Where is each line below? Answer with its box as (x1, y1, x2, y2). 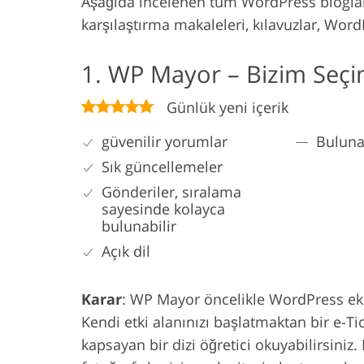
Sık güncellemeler (102, 156, 223, 176)
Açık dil (102, 240, 150, 261)
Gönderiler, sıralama (102, 181, 241, 201)
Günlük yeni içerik (167, 97, 288, 117)
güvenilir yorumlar (102, 131, 227, 151)
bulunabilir (102, 215, 176, 236)
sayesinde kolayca (102, 198, 225, 219)
